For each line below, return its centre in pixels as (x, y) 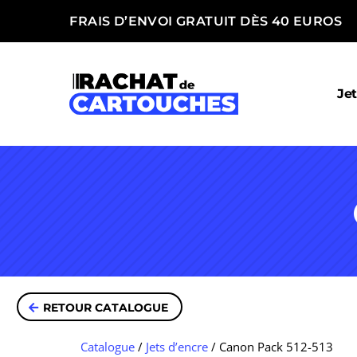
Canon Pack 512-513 (276, 346)
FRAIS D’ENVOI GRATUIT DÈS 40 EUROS (206, 21)
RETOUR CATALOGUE (106, 307)
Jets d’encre (177, 346)
